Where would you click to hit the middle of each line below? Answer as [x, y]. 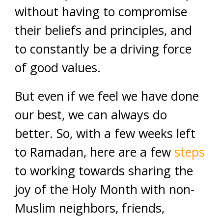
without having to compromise [101, 11]
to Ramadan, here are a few [95, 151]
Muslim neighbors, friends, [90, 207]
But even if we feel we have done [107, 96]
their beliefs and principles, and [103, 30]
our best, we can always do [91, 114]
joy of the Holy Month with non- [105, 189]
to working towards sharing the [104, 170]
